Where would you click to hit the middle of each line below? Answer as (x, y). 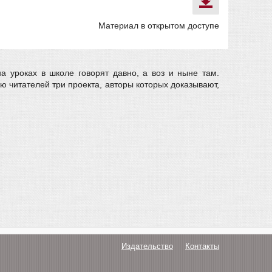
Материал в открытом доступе (158, 25)
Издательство (147, 246)
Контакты (202, 246)
